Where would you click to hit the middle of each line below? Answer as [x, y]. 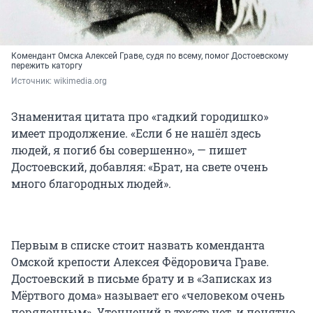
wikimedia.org [80, 81]
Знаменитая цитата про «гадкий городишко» [140, 117]
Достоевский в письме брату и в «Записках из [141, 279]
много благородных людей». [91, 184]
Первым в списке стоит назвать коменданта [138, 245]
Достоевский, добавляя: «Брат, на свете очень [139, 167]
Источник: [32, 81]
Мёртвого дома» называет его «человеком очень [148, 296]
